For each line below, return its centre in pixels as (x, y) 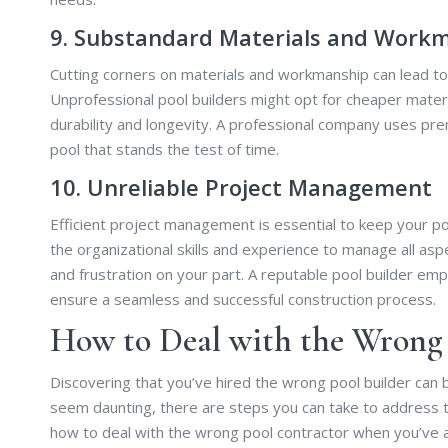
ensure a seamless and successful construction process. (243, 298)
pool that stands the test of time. (164, 148)
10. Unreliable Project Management (241, 186)
